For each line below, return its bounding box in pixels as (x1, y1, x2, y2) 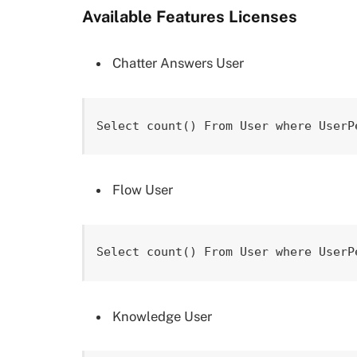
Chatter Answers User (112, 55, 244, 72)
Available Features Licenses (82, 6, 297, 26)
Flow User (112, 182, 173, 198)
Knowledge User (112, 308, 212, 324)
